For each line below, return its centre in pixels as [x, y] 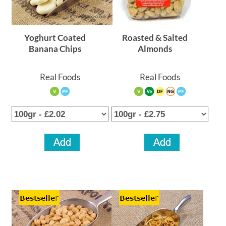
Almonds [155, 49]
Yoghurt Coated [55, 38]
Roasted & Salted [155, 38]
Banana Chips [55, 49]
